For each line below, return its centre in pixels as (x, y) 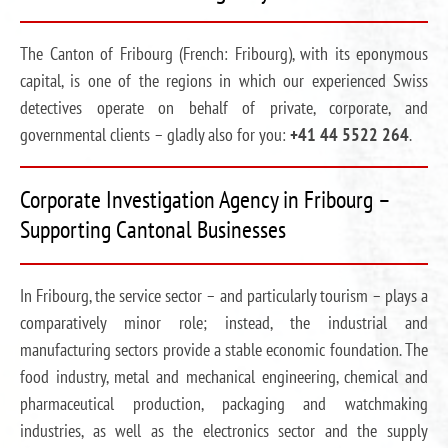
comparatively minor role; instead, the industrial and (224, 322)
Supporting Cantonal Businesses (153, 229)
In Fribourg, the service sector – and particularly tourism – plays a (224, 295)
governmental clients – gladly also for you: (155, 134)
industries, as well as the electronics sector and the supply (224, 430)
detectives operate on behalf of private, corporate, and (224, 107)
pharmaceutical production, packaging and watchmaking (224, 403)
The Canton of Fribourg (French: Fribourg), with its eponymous (224, 53)
